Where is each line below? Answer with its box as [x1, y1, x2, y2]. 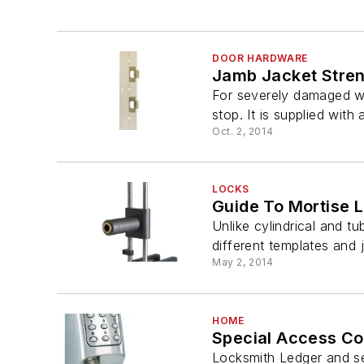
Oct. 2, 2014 [212, 125, 274, 138]
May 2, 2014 [212, 256, 274, 269]
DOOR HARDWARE [212, 52, 308, 65]
